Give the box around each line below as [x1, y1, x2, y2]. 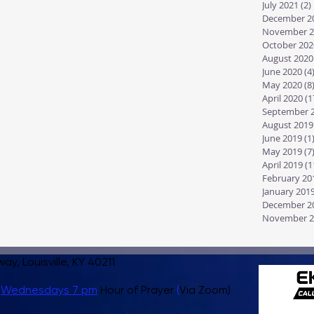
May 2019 [262, 145, 302, 158]
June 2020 [262, 65, 302, 78]
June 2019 [262, 132, 302, 144]
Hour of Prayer [97, 283, 177, 296]
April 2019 [262, 158, 303, 171]
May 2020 [262, 78, 302, 91]
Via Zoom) [179, 283, 231, 296]
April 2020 [262, 92, 303, 104]
